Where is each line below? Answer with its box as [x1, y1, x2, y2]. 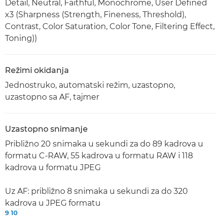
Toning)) [5, 34, 37, 43]
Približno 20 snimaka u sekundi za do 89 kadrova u [5, 139, 203, 148]
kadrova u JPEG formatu [5, 198, 101, 208]
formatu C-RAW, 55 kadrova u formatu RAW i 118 [5, 151, 193, 160]
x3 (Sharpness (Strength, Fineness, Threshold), [5, 10, 186, 19]
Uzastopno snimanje [5, 124, 88, 134]
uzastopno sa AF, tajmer [5, 92, 99, 102]
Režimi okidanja [5, 66, 69, 75]
